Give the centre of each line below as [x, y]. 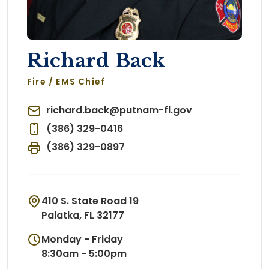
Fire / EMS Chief [66, 82]
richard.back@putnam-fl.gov [119, 110]
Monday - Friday [82, 239]
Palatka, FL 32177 [83, 215]
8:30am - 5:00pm [84, 253]
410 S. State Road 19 [90, 201]
